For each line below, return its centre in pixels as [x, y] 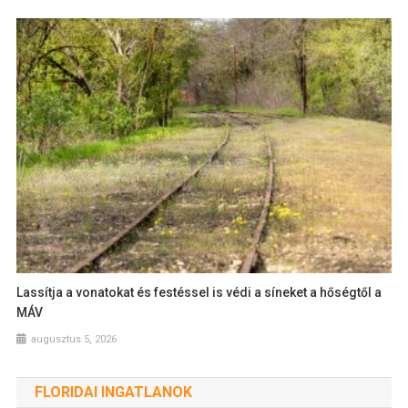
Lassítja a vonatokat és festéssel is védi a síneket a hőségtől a [199, 292]
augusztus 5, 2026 [74, 339]
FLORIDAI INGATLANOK [113, 392]
